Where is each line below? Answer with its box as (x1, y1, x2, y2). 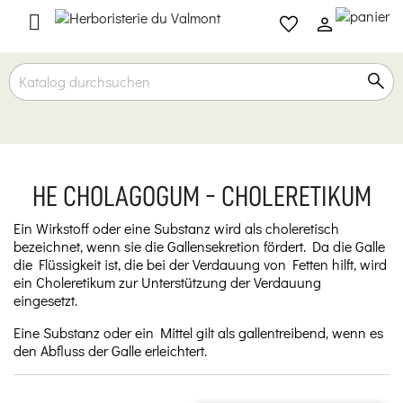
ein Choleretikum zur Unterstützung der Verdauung (13, 273, 321, 291)
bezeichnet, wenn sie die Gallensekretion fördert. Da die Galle (13, 237, 385, 255)
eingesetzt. (13, 291, 77, 309)
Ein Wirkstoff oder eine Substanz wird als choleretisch (13, 219, 339, 237)
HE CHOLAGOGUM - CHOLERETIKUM (31, 182, 372, 210)
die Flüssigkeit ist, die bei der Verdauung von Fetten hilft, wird (13, 255, 387, 273)
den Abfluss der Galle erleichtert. (13, 341, 207, 360)
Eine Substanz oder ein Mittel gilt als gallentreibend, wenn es (13, 323, 383, 342)
